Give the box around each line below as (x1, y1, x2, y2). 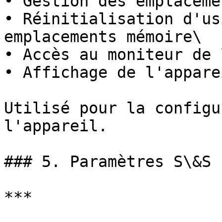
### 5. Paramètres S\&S (4, 153, 211, 170)
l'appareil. (4, 117, 108, 135)
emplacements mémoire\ (4, 28, 202, 46)
